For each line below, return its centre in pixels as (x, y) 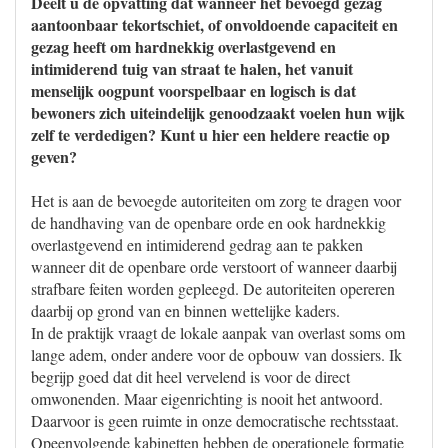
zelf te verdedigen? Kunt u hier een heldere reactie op (210, 134)
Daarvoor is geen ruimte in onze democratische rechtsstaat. (215, 420)
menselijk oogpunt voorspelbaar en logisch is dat (193, 90)
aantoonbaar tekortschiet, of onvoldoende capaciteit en (214, 24)
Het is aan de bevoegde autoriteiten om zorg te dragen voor (216, 200)
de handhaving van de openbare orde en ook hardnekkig (208, 222)
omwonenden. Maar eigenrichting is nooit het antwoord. (207, 398)
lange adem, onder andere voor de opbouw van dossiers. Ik (216, 354)
